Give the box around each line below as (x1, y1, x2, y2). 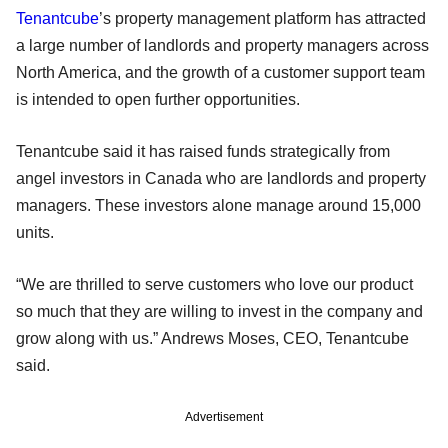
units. (16, 223, 58, 241)
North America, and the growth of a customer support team (16, 63, 425, 81)
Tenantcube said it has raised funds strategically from (16, 142, 390, 160)
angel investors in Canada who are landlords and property (16, 169, 426, 187)
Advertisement (185, 409, 263, 424)
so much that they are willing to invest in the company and (16, 302, 423, 320)
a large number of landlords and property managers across (16, 36, 429, 54)
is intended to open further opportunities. (16, 90, 304, 108)
